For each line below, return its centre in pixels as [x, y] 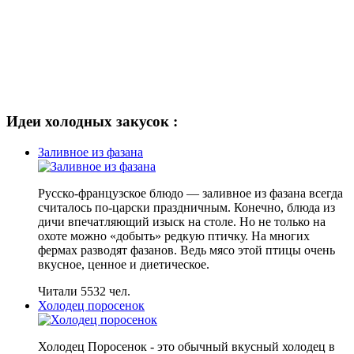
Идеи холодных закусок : [92, 121]
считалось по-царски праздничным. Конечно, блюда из [186, 207]
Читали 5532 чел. [84, 291]
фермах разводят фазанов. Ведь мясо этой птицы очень [186, 250]
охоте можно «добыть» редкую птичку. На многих [174, 235]
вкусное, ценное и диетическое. [125, 264]
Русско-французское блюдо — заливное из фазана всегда [190, 193]
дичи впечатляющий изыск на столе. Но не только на [182, 221]
